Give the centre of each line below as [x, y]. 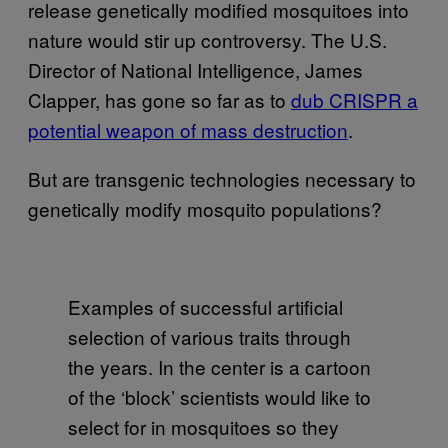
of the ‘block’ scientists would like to [219, 396]
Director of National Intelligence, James [195, 69]
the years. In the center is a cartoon [219, 366]
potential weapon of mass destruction [188, 129]
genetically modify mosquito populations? [205, 208]
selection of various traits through [209, 336]
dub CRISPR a [354, 99]
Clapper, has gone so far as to [159, 99]
